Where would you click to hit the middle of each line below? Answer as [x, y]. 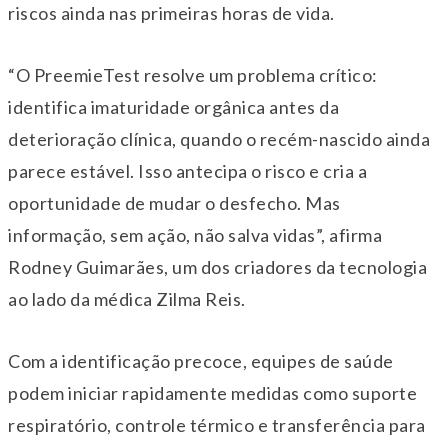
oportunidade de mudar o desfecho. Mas [174, 202]
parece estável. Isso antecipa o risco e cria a [187, 170]
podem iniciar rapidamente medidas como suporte [212, 392]
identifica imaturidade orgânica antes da [173, 106]
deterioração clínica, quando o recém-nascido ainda [219, 138]
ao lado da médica [82, 298]
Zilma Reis [198, 298]
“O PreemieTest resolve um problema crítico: [193, 74]
